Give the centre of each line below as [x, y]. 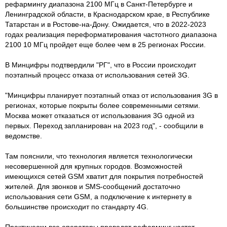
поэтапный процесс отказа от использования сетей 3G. [97, 75]
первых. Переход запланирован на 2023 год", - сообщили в [104, 125]
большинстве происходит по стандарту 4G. [77, 206]
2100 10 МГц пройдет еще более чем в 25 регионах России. [105, 44]
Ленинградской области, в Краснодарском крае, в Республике [107, 14]
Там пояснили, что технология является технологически [99, 156]
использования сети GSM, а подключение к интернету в [98, 196]
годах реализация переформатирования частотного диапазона [111, 34]
